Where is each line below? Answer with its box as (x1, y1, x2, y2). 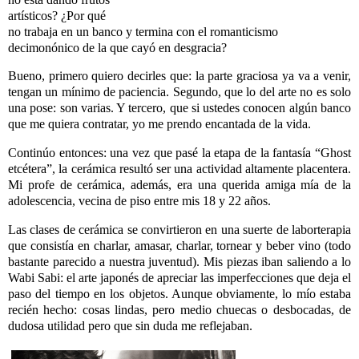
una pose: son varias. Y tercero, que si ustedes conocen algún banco (8, 101, 351, 115)
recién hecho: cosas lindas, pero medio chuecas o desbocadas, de (8, 303, 351, 317)
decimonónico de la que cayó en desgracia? (8, 40, 227, 54)
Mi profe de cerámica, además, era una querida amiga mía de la (8, 178, 351, 192)
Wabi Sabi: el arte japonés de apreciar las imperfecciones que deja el (8, 271, 351, 285)
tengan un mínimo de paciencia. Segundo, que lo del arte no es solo (8, 85, 351, 99)
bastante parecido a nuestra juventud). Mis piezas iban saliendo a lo (8, 255, 351, 269)
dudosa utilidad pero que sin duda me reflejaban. (8, 319, 256, 333)
